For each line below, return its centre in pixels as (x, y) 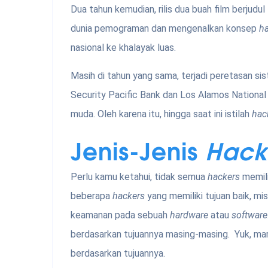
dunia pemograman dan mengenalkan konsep (165, 29)
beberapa (92, 196)
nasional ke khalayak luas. (123, 48)
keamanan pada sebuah (120, 215)
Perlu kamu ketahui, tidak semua (139, 177)
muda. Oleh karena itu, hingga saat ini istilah (161, 114)
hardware (190, 215)
